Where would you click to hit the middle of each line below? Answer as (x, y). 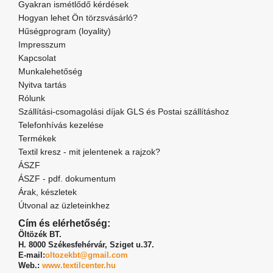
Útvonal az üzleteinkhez (64, 206)
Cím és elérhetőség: (64, 224)
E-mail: (32, 255)
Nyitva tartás (42, 85)
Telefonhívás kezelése (61, 125)
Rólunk (32, 98)
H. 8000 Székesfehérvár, (64, 245)
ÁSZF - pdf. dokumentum (67, 179)
